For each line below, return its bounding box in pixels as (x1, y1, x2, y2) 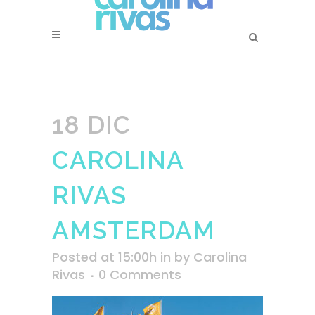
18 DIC (52, 110, 131, 139)
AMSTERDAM (52, 216, 215, 245)
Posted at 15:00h (52, 248, 157, 266)
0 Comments (98, 266, 181, 283)
